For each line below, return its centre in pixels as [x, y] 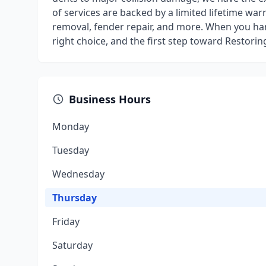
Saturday [72, 245]
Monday [71, 126]
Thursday [75, 198]
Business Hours [110, 99]
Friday [66, 221]
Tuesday [71, 150]
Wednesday [78, 174]
